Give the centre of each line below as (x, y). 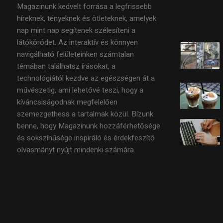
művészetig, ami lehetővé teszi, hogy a (80, 90)
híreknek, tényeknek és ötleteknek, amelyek (86, 18)
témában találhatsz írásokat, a (66, 66)
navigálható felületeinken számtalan (75, 54)
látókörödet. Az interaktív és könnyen (77, 42)
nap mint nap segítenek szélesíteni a (76, 30)
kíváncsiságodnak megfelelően (67, 102)
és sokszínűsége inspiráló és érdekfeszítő (86, 138)
